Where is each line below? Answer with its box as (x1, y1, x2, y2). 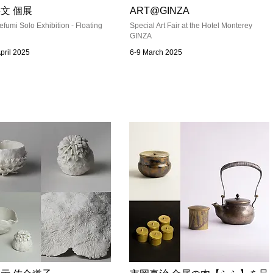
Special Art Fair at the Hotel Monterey (130, 21, 252, 30)
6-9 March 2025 (130, 48, 182, 57)
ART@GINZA (130, 5, 190, 16)
